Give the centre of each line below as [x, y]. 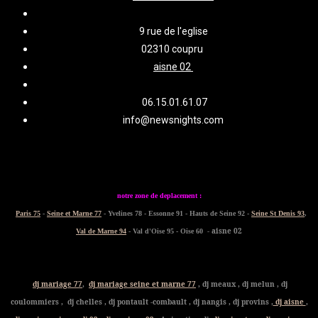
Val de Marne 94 [101, 231]
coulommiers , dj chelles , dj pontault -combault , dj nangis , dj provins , [142, 302]
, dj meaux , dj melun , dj [242, 284]
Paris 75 [28, 214]
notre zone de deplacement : [159, 196]
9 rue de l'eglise [173, 32]
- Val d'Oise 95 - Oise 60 [166, 231]
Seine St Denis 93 [278, 214]
